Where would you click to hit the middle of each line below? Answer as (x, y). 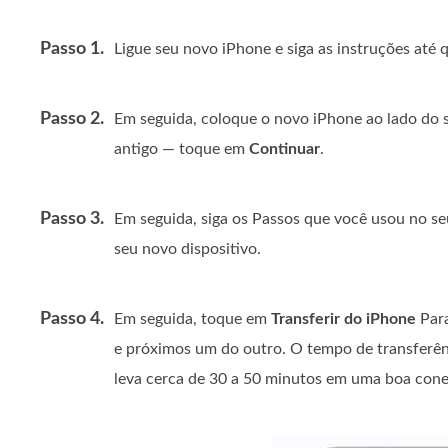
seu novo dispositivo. (187, 249)
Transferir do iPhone (343, 319)
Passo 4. (72, 319)
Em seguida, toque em (192, 319)
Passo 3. (72, 219)
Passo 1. (72, 49)
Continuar (284, 149)
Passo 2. (72, 119)
